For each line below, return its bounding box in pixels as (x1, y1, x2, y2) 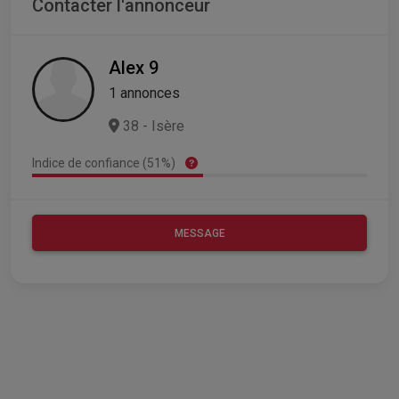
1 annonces (109, 84, 180, 102)
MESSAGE (174, 226, 225, 240)
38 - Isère (119, 117, 184, 134)
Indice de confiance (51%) (32, 155, 178, 170)
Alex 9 (109, 56, 159, 78)
